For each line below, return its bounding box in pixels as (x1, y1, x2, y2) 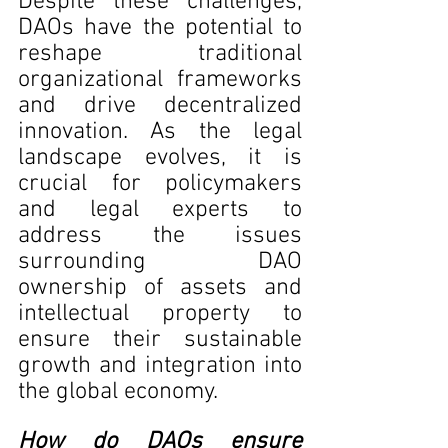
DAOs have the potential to (18, 14, 302, 42)
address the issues (18, 222, 302, 250)
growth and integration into (18, 352, 302, 380)
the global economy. (18, 378, 218, 406)
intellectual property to (18, 300, 302, 328)
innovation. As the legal (18, 118, 302, 146)
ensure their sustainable (18, 326, 302, 354)
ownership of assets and (18, 274, 302, 302)
